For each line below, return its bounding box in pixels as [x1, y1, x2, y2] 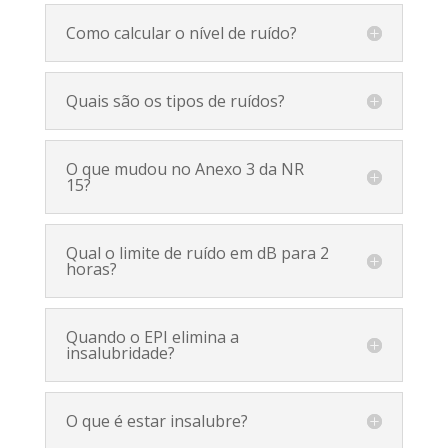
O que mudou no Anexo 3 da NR [65, 157, 304, 180]
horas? [65, 257, 117, 280]
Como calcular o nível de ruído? [65, 21, 297, 44]
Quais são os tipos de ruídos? [65, 89, 285, 112]
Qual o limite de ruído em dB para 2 [65, 241, 329, 264]
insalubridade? [65, 341, 175, 364]
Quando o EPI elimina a [65, 325, 239, 348]
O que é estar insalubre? [65, 409, 248, 432]
